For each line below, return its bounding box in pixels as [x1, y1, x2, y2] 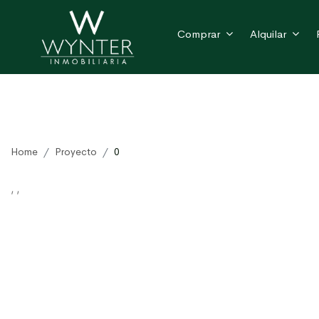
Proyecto [55, 145, 97, 158]
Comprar [177, 27, 221, 41]
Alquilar [250, 27, 287, 41]
